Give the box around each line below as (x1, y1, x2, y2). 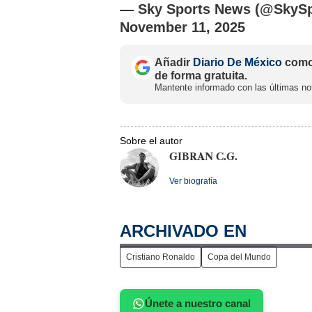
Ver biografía (169, 175, 217, 186)
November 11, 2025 (120, 19, 245, 35)
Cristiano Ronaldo (126, 251, 195, 262)
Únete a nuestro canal (145, 297, 251, 309)
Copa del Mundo (208, 251, 271, 262)
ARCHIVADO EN (120, 221, 247, 240)
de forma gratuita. (155, 69, 247, 81)
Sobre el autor (120, 134, 182, 146)
